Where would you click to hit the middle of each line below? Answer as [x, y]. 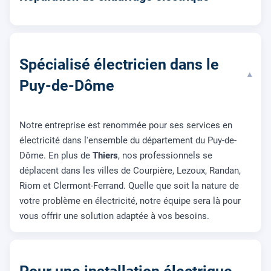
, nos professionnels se [165, 155]
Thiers [105, 155]
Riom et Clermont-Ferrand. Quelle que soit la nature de [129, 185]
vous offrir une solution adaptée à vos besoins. [114, 216]
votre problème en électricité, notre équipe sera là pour [130, 201]
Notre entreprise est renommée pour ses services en [126, 125]
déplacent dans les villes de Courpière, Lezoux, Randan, [130, 170]
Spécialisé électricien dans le [119, 65]
